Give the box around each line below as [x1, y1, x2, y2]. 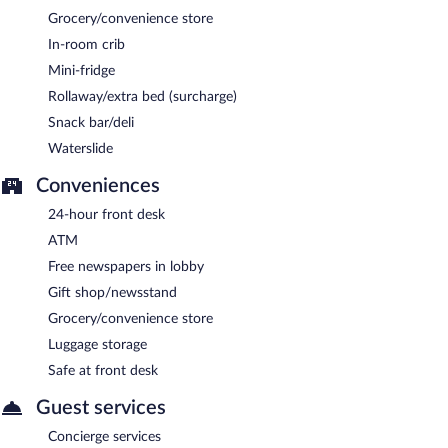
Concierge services [48, 429, 161, 444]
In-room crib [48, 37, 125, 52]
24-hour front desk [48, 207, 165, 222]
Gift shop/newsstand [48, 285, 177, 300]
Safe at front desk [48, 363, 158, 378]
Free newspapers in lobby [48, 259, 204, 274]
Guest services [36, 397, 166, 418]
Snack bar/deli [48, 115, 134, 130]
